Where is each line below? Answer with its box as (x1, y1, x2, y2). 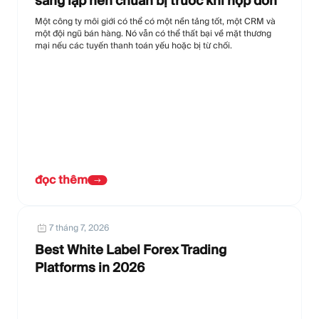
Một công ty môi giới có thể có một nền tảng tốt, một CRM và (35, 15, 276, 26)
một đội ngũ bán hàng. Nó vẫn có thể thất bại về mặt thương (35, 27, 271, 38)
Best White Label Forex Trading (35, 241, 226, 258)
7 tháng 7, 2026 (49, 221, 109, 233)
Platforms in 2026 (35, 258, 145, 276)
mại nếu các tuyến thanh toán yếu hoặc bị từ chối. (35, 39, 232, 51)
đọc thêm (35, 172, 88, 187)
